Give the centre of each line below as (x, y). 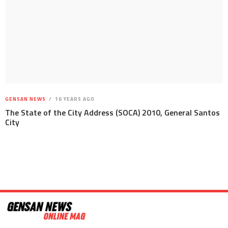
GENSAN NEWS (25, 99)
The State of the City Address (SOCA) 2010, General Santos (112, 113)
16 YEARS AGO (74, 99)
